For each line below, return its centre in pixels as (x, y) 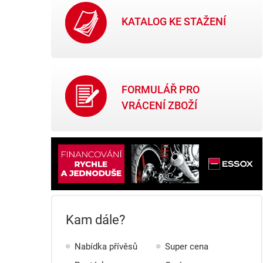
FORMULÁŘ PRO (161, 89)
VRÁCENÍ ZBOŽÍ (159, 105)
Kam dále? (95, 219)
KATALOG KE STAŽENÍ (174, 21)
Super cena (187, 246)
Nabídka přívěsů (106, 246)
